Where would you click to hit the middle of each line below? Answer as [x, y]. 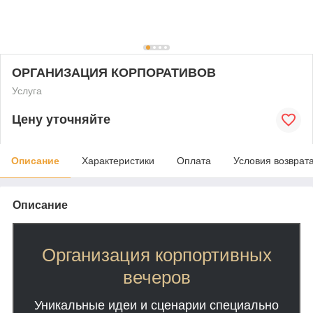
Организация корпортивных [156, 255]
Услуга [27, 90]
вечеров [156, 277]
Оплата [194, 160]
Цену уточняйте [61, 120]
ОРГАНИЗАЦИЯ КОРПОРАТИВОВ [114, 72]
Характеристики [118, 160]
